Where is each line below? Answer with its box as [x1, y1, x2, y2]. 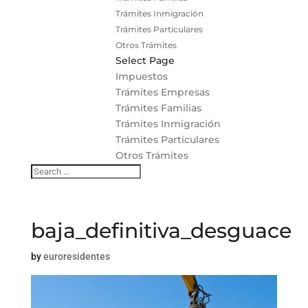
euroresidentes [43, 250, 110, 262]
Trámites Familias [115, 101, 201, 114]
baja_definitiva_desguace [30, 217, 291, 243]
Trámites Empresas [115, 85, 210, 98]
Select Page [115, 54, 175, 67]
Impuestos [115, 69, 168, 82]
